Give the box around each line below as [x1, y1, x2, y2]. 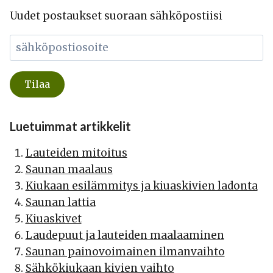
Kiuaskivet [25, 211, 82, 225]
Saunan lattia [25, 195, 96, 209]
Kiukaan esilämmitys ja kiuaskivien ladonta [25, 179, 258, 193]
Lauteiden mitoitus [25, 146, 127, 160]
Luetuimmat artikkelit [10, 118, 131, 133]
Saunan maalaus [25, 162, 113, 176]
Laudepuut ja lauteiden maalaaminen [25, 228, 224, 242]
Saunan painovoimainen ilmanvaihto [25, 244, 225, 258]
